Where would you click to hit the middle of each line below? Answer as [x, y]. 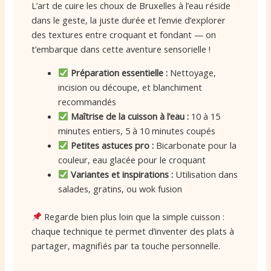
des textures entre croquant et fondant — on [124, 35]
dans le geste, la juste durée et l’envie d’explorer [129, 20]
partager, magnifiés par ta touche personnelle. [126, 245]
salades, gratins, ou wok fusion [120, 189]
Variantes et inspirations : [122, 175]
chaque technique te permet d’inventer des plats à [133, 231]
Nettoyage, [191, 73]
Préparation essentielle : [119, 73]
